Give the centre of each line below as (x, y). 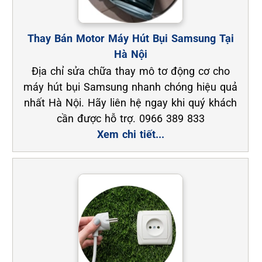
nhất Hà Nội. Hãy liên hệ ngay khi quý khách (131, 103)
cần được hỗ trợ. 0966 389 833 (130, 119)
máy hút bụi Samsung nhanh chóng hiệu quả (131, 87)
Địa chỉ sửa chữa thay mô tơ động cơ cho (130, 71)
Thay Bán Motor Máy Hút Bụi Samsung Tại (130, 39)
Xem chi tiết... (130, 135)
